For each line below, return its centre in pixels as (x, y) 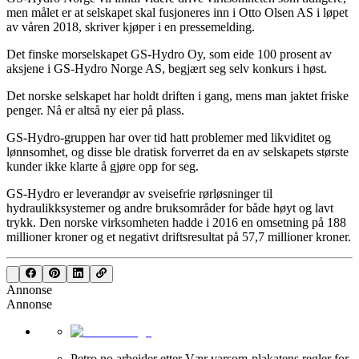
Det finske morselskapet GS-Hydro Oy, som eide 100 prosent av (169, 54)
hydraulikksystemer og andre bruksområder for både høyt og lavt (170, 208)
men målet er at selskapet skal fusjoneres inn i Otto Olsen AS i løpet (177, 12)
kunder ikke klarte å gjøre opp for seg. (103, 166)
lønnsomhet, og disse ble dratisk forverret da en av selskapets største (177, 151)
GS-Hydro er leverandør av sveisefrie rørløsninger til (139, 193)
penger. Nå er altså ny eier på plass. (95, 110)
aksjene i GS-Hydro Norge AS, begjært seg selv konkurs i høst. (167, 68)
